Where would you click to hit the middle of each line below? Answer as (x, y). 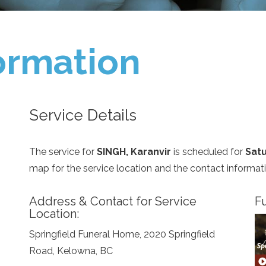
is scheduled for (208, 151)
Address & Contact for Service (113, 201)
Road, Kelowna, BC (71, 251)
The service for (63, 151)
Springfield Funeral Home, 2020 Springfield (122, 234)
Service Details (83, 115)
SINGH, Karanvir (134, 151)
